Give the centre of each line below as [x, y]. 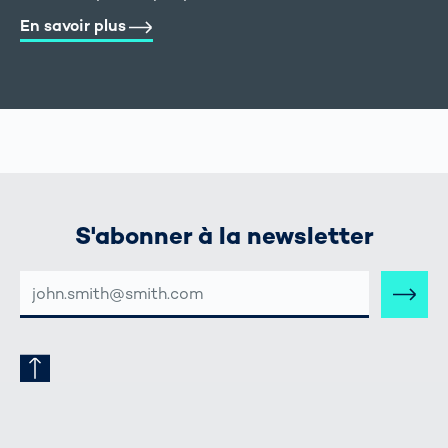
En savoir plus [73, 25]
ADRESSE [48, 279]
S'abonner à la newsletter [224, 236]
